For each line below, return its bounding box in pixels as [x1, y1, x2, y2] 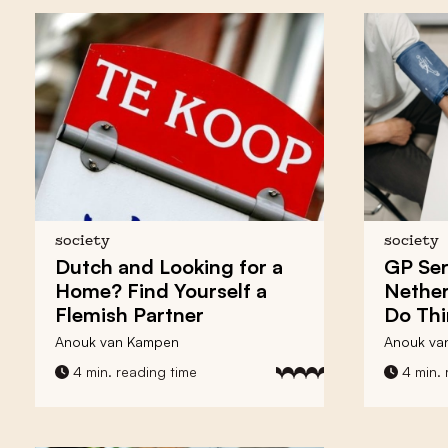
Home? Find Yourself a [55, 277, 267, 303]
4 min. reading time [69, 362, 197, 380]
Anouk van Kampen [55, 332, 179, 350]
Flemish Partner [55, 301, 204, 327]
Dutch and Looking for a [55, 253, 283, 279]
